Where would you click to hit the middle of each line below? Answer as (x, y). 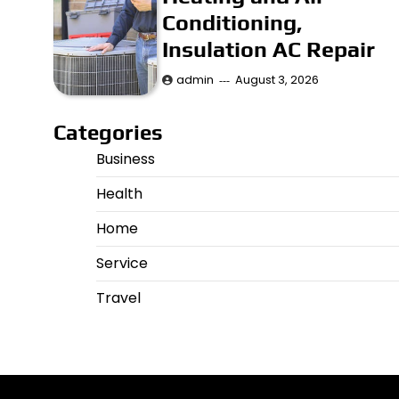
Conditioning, (232, 23)
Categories (108, 133)
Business (125, 159)
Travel (118, 298)
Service (122, 264)
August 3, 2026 (277, 80)
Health (119, 194)
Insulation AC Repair (269, 50)
